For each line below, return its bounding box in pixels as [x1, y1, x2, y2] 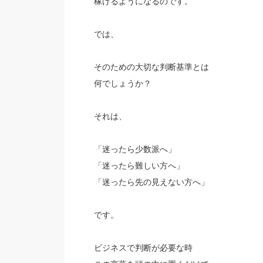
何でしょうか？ [93, 79, 151, 88]
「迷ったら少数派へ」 [93, 144, 176, 154]
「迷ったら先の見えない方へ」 [93, 177, 209, 187]
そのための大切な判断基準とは [93, 62, 209, 72]
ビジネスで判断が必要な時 [93, 243, 193, 252]
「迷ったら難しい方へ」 [93, 161, 184, 170]
